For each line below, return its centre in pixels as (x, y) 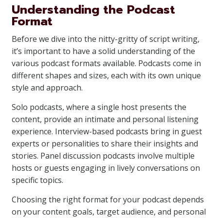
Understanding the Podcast (93, 10)
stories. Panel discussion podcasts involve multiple (103, 156)
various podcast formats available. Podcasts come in (106, 63)
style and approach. (47, 88)
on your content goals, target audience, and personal (109, 212)
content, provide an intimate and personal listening (105, 119)
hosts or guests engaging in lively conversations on (106, 168)
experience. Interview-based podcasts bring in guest (107, 131)
